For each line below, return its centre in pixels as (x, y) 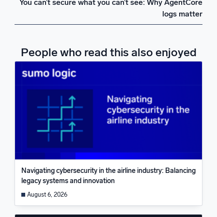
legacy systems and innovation (68, 181)
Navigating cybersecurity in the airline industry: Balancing (108, 170)
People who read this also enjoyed (108, 52)
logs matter (182, 14)
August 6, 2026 (47, 195)
